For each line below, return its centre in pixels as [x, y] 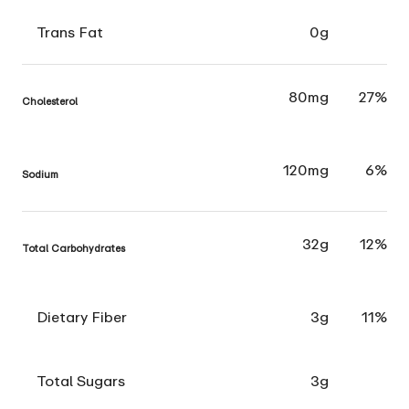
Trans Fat [70, 32]
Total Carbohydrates [73, 248]
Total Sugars [81, 381]
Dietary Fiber [82, 317]
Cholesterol [50, 101]
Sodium [40, 174]
